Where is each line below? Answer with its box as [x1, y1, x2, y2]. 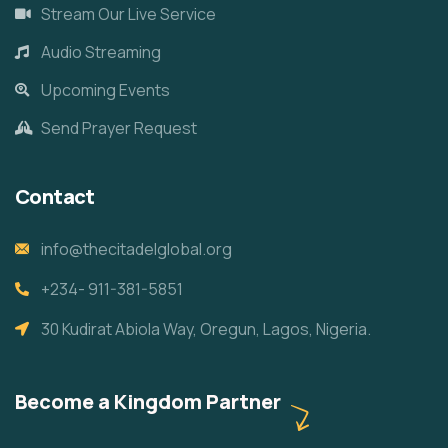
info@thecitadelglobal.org [40, 238, 232, 261]
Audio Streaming [40, 41, 161, 64]
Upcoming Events [40, 79, 170, 102]
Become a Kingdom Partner [15, 388, 281, 416]
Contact [15, 183, 95, 211]
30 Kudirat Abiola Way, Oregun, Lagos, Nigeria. [40, 318, 371, 341]
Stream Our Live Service [40, 3, 216, 26]
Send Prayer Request [40, 117, 197, 140]
